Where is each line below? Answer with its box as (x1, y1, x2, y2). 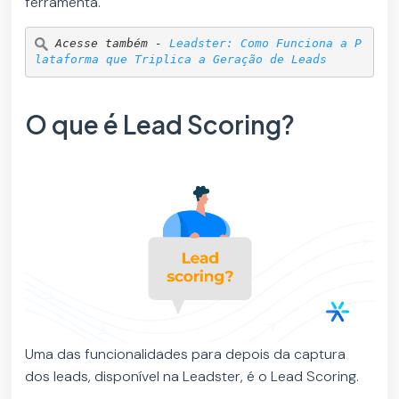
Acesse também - (54, 37, 169, 51)
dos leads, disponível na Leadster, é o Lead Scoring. (25, 367, 360, 387)
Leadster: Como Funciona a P (168, 37, 362, 51)
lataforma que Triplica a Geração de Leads (34, 53, 327, 67)
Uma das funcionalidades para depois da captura (25, 345, 346, 364)
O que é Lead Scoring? (25, 108, 300, 140)
